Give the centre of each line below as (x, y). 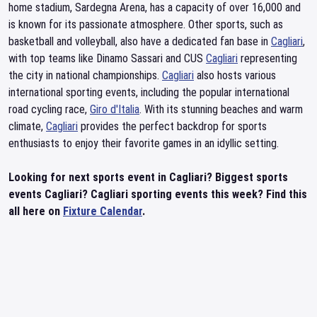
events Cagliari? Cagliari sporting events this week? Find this (158, 194)
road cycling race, (49, 109)
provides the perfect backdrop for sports (172, 126)
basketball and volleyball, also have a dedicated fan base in (140, 41)
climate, (27, 126)
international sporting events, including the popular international (149, 92)
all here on (36, 211)
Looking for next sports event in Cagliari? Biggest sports (148, 177)
